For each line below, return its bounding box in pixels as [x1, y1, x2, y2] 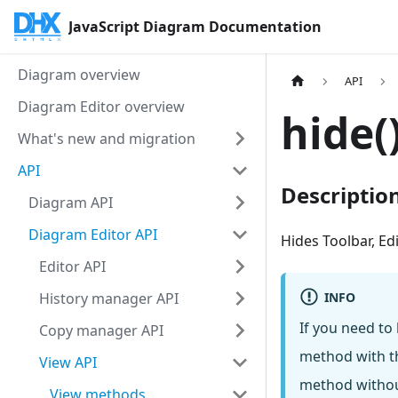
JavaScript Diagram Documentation [68, 17, 322, 36]
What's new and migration [18, 129, 195, 148]
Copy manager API [39, 321, 163, 340]
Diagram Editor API [28, 225, 157, 244]
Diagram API [28, 193, 113, 212]
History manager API [39, 289, 179, 308]
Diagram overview [18, 65, 140, 84]
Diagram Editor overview [18, 97, 185, 116]
